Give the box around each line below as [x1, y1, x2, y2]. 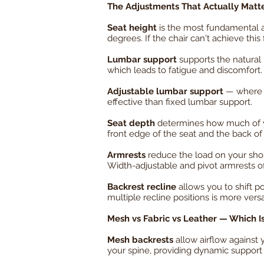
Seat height [107, 22, 157, 34]
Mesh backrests [107, 235, 173, 246]
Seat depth [107, 118, 155, 129]
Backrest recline [107, 181, 176, 193]
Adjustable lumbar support [107, 86, 223, 97]
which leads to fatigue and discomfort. [107, 65, 262, 76]
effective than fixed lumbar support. [107, 97, 252, 108]
